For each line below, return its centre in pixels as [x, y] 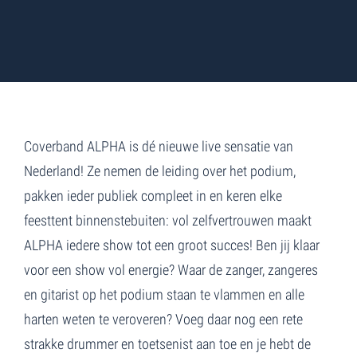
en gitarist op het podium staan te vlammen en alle [164, 294]
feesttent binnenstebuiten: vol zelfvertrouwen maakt [168, 220]
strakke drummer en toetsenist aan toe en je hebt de [167, 343]
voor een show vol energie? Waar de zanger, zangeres [171, 269]
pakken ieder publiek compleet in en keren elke [153, 195]
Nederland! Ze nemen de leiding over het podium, [160, 171]
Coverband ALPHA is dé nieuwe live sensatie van [159, 146]
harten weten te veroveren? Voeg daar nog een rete [163, 319]
